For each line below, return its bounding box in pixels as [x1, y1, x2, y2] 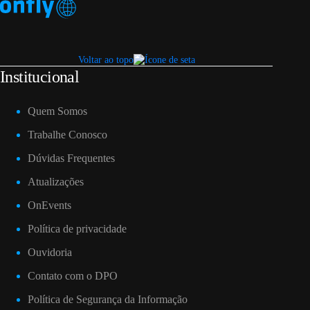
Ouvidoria [28, 246, 72, 258]
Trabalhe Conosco [28, 128, 107, 140]
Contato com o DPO [28, 269, 118, 282]
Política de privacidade [28, 222, 127, 235]
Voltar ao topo [77, 53, 134, 65]
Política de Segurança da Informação [28, 293, 188, 305]
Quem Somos [28, 104, 87, 117]
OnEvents [28, 199, 71, 211]
